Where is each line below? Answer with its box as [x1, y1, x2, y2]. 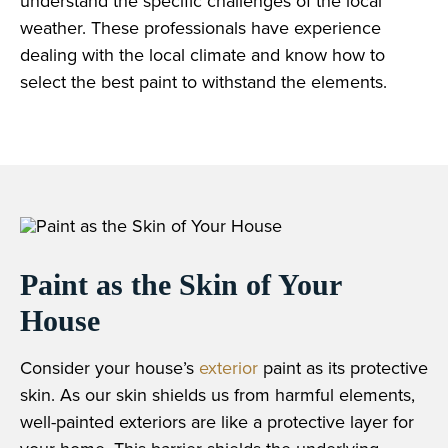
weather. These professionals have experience [20, 14, 381, 40]
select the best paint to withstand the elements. [20, 68, 387, 94]
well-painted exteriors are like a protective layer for [20, 408, 414, 434]
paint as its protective [258, 354, 428, 380]
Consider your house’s [20, 354, 199, 380]
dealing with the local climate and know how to [20, 41, 385, 67]
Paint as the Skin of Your [20, 267, 341, 301]
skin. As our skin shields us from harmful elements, [20, 381, 415, 407]
